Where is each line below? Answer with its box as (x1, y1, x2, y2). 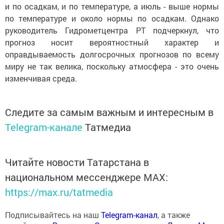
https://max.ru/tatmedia (5, 185, 113, 198)
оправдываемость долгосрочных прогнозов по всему (5, 49, 219, 59)
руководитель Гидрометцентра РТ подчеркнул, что (5, 25, 219, 35)
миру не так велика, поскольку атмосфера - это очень (5, 61, 219, 71)
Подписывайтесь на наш (5, 209, 101, 220)
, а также (157, 209, 190, 220)
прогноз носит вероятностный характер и (5, 37, 219, 47)
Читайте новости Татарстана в (5, 155, 149, 168)
